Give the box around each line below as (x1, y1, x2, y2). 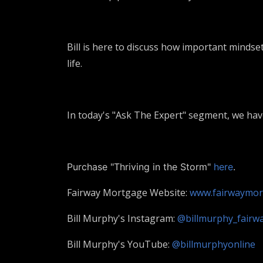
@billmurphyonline (172, 238, 255, 251)
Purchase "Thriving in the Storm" (67, 161, 214, 173)
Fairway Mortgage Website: (67, 186, 190, 199)
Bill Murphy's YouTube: (67, 238, 172, 251)
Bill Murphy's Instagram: (67, 212, 177, 225)
